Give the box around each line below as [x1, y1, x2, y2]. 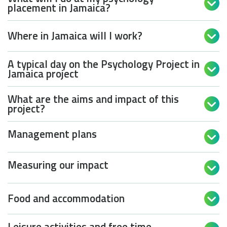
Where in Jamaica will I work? [8, 27, 142, 44]
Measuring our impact [8, 156, 108, 173]
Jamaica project [8, 65, 79, 82]
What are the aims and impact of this [8, 90, 179, 107]
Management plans [8, 125, 97, 142]
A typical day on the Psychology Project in [8, 55, 200, 72]
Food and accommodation [8, 190, 125, 207]
